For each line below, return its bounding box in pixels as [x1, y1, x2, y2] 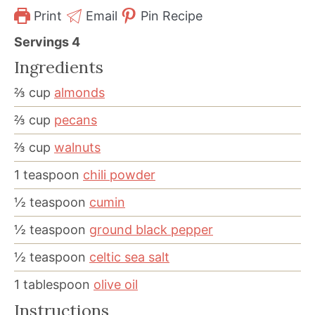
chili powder [83, 167, 155, 182]
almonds [54, 84, 105, 100]
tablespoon [23, 276, 90, 292]
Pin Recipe [137, 8, 203, 23]
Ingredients [14, 56, 103, 77]
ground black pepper [89, 221, 213, 237]
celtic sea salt [89, 249, 169, 264]
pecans [54, 112, 97, 127]
